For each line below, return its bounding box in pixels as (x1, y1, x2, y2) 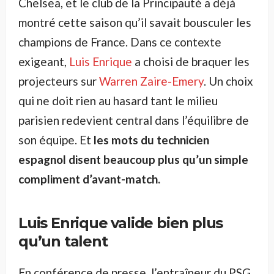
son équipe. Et (18, 133, 94, 147)
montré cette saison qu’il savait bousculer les (18, 15, 251, 30)
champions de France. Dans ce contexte (18, 35, 221, 50)
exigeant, (18, 54, 69, 69)
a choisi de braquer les (132, 54, 250, 69)
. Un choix (204, 74, 253, 89)
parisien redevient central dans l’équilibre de (18, 113, 249, 128)
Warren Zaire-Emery (99, 74, 204, 89)
